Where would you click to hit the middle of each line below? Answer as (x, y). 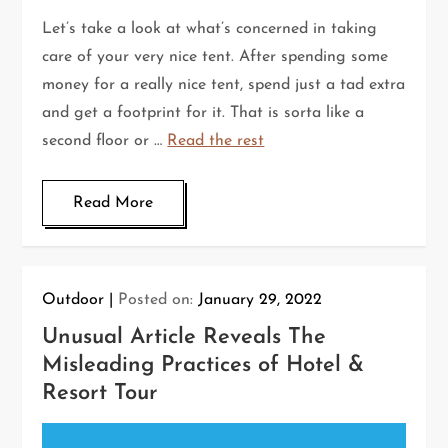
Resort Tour (100, 393)
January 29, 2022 (260, 299)
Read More (113, 202)
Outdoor (73, 299)
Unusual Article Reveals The (184, 337)
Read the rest (216, 140)
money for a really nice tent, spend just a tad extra (224, 84)
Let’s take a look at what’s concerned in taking (210, 28)
